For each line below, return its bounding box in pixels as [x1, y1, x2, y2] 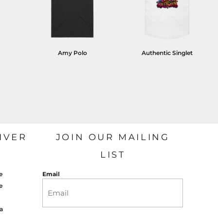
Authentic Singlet [142, 49, 193, 56]
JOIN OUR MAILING [55, 131, 170, 143]
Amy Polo [57, 49, 87, 56]
